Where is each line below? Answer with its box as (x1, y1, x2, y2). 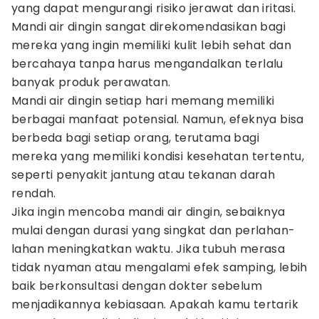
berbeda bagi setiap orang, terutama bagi (11, 130, 259, 146)
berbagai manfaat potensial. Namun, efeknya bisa (11, 111, 304, 127)
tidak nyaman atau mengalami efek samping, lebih (11, 259, 308, 276)
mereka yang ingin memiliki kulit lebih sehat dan (11, 37, 292, 53)
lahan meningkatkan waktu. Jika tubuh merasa (11, 241, 286, 257)
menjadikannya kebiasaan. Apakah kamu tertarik (11, 296, 298, 313)
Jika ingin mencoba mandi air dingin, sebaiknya (11, 204, 286, 220)
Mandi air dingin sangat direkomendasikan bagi (11, 19, 286, 35)
